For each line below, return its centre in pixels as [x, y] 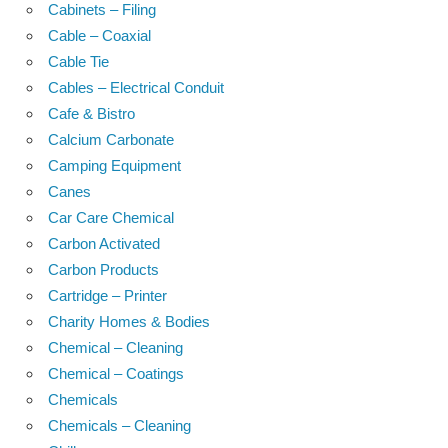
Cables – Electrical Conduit [136, 87]
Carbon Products [103, 269]
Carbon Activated [104, 243]
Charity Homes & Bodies [129, 321]
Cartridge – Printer [107, 295]
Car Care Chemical [111, 217]
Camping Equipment [114, 165]
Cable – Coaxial [99, 35]
